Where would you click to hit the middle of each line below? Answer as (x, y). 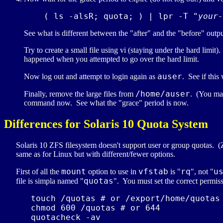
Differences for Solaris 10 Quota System (106, 124)
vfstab (153, 171)
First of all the (39, 171)
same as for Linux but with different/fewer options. (96, 154)
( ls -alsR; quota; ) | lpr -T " (111, 16)
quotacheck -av (58, 217)
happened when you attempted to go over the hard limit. (111, 59)
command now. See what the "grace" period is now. (106, 103)
